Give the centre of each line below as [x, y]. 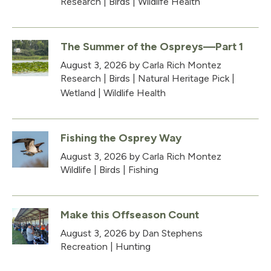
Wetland [78, 93]
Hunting [133, 246]
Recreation [84, 246]
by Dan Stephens [165, 233]
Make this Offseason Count [130, 214]
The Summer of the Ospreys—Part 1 [152, 46]
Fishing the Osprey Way [121, 138]
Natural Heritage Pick [184, 78]
